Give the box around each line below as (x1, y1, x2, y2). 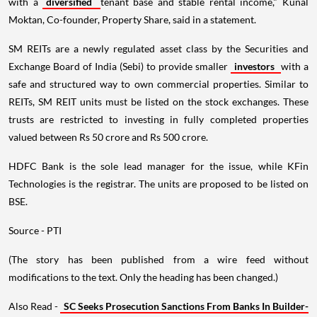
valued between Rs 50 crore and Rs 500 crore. (8, 131, 208, 144)
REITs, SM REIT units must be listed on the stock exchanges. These (8, 96, 309, 108)
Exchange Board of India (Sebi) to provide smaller (8, 60, 231, 73)
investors (234, 60, 277, 73)
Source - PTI (8, 224, 62, 237)
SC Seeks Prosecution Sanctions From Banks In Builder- (64, 300, 309, 313)
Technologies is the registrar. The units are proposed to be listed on (8, 178, 309, 190)
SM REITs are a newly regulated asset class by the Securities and (8, 42, 309, 55)
